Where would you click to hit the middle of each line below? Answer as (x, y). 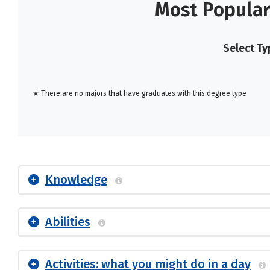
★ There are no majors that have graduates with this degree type (140, 93)
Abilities (68, 222)
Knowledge (76, 180)
